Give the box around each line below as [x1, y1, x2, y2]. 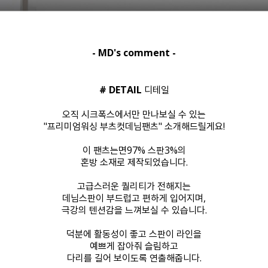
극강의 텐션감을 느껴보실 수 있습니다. [61, 203, 207, 217]
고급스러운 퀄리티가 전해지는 [77, 179, 191, 193]
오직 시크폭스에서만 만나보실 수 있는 [62, 108, 206, 121]
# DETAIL [99, 83, 142, 97]
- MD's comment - [92, 46, 176, 60]
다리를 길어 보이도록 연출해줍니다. [66, 251, 202, 265]
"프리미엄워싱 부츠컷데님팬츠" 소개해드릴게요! [43, 120, 225, 133]
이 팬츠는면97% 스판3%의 [82, 144, 186, 157]
